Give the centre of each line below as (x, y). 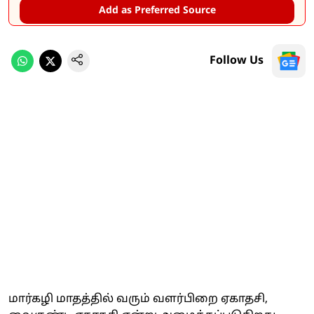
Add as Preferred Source (157, 11)
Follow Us (237, 61)
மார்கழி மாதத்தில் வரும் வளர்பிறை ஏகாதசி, (138, 299)
